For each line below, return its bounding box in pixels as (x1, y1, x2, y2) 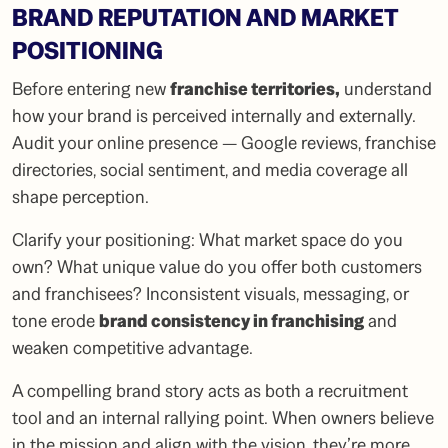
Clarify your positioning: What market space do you (12, 228, 403, 252)
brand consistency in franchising (99, 309, 364, 333)
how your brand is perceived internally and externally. (12, 104, 416, 128)
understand (340, 77, 432, 101)
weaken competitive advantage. (12, 336, 253, 360)
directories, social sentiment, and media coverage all (12, 158, 408, 182)
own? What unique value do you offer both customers (12, 255, 422, 279)
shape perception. (12, 185, 149, 209)
